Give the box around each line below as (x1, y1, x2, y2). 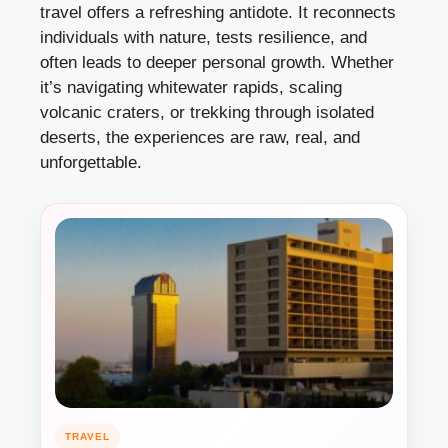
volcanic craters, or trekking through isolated (40, 102, 374, 122)
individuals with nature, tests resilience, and (40, 27, 367, 47)
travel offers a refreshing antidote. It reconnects (40, 2, 396, 22)
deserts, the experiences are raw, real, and (40, 127, 360, 147)
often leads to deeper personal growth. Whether (40, 52, 394, 72)
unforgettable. (40, 152, 142, 172)
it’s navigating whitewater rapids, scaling (40, 77, 342, 97)
